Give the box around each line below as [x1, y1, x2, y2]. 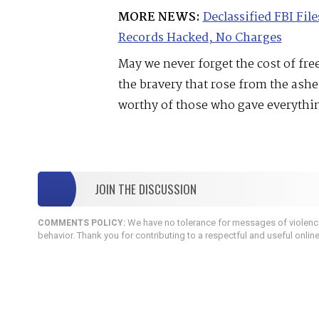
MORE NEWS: [117, 7, 200, 27]
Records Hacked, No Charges [117, 28, 282, 48]
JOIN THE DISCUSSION [94, 180, 197, 199]
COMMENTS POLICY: [37, 218, 125, 229]
